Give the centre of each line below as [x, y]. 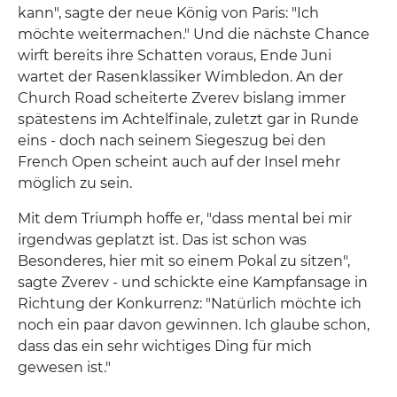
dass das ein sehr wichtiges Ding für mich [165, 346]
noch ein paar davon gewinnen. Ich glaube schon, [194, 324]
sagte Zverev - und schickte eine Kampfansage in [193, 282]
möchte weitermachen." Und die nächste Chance [194, 34]
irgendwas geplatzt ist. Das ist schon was [162, 239]
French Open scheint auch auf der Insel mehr [179, 161]
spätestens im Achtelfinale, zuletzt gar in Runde [188, 119]
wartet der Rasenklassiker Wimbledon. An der [180, 76]
